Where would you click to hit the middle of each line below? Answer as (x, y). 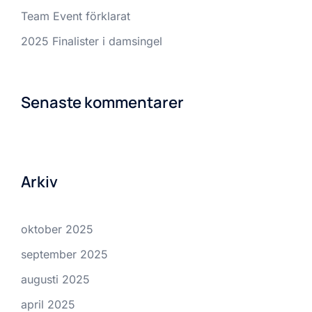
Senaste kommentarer (102, 102)
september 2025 (64, 254)
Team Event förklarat (76, 16)
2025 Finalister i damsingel (92, 41)
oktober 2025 (57, 229)
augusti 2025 (55, 279)
